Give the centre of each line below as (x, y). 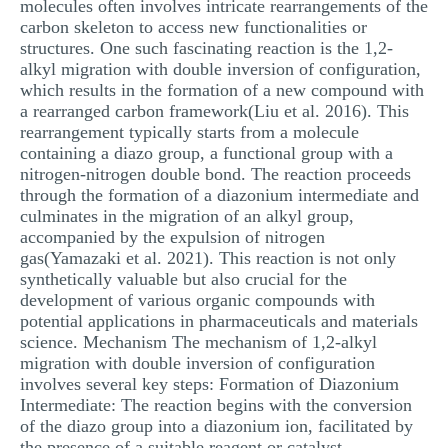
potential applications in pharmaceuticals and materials (219, 321)
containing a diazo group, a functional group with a (206, 153)
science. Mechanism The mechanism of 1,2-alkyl (198, 342)
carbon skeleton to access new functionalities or (193, 27)
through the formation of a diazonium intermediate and (219, 195)
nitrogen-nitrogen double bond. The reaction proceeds (215, 174)
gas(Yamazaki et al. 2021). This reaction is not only (208, 258)
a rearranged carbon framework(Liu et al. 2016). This (214, 111)
